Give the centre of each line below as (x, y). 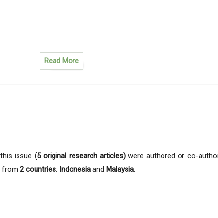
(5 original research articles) (80, 155)
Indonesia (75, 169)
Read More (62, 61)
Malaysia (120, 169)
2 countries (38, 169)
